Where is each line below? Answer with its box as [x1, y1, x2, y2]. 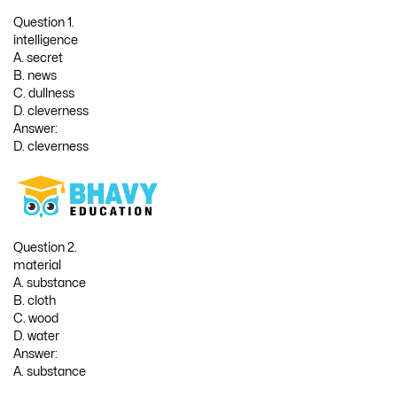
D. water [13, 330, 59, 342]
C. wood [13, 312, 58, 324]
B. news [13, 69, 57, 82]
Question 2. [13, 241, 77, 253]
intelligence [13, 34, 78, 46]
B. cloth [13, 294, 56, 307]
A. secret [13, 51, 63, 64]
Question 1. [13, 16, 74, 28]
